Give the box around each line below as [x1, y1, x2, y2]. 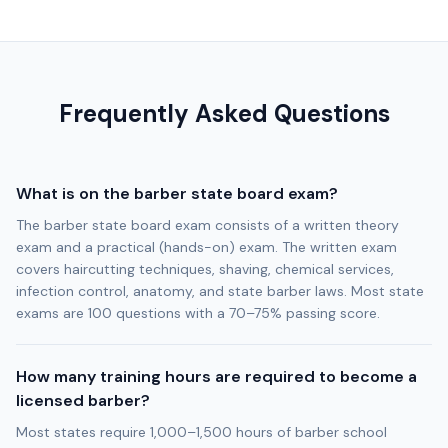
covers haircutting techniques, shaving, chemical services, [16, 260, 394, 278]
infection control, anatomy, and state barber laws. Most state [16, 282, 424, 300]
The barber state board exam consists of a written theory [16, 216, 399, 234]
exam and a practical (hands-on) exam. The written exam [16, 238, 397, 256]
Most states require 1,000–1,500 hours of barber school [16, 423, 387, 441]
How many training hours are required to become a [16, 366, 417, 387]
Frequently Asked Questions [58, 98, 390, 129]
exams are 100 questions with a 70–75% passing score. [16, 304, 380, 322]
